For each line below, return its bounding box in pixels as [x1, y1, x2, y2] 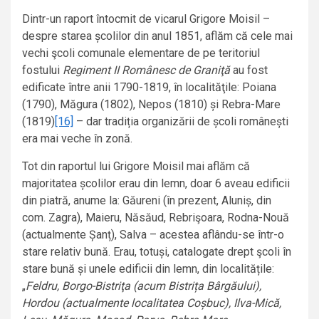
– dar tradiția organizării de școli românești [73, 115, 288, 129]
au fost [233, 63, 268, 78]
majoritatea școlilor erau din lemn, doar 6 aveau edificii [22, 177, 290, 191]
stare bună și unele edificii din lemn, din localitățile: [22, 262, 274, 276]
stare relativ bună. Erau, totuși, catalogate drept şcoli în [22, 245, 291, 259]
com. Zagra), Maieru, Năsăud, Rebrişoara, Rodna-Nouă [22, 211, 289, 225]
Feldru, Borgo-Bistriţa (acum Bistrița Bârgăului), [26, 279, 261, 293]
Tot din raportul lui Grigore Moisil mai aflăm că [22, 159, 250, 174]
